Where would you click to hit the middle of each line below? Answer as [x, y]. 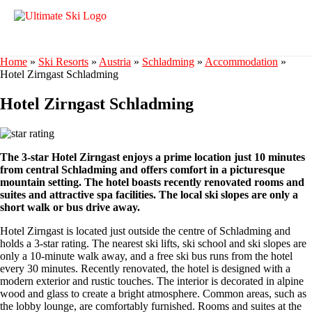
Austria [115, 62]
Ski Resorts [63, 62]
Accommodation [241, 62]
